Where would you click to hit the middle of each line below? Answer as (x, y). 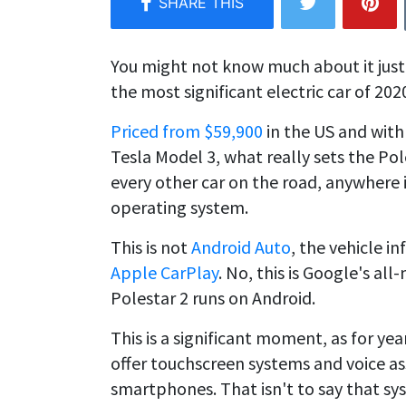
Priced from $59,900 (187, 130)
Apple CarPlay (164, 272)
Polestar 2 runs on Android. (213, 297)
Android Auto (241, 246)
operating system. (179, 207)
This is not (151, 246)
